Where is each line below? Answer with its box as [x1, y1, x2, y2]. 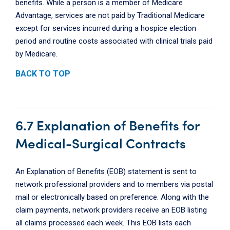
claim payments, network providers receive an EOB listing [15, 205, 207, 215]
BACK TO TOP [15, 69, 70, 79]
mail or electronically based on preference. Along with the [15, 193, 209, 202]
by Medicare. [15, 49, 57, 59]
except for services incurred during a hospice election [15, 24, 196, 33]
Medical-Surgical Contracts [15, 133, 186, 152]
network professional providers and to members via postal [15, 180, 213, 189]
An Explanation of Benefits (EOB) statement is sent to [15, 167, 197, 177]
